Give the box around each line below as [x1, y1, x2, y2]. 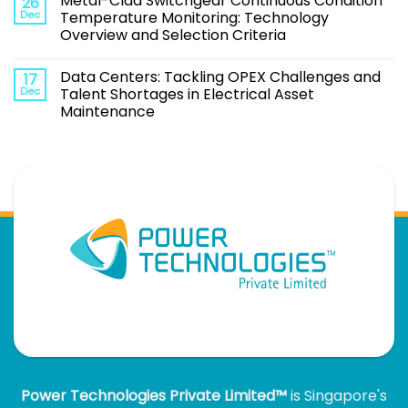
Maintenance [60, 100, 155, 122]
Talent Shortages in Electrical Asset [60, 83, 314, 105]
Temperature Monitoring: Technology [60, 6, 329, 28]
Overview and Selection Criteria [60, 24, 286, 46]
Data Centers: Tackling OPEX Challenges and [60, 66, 381, 87]
